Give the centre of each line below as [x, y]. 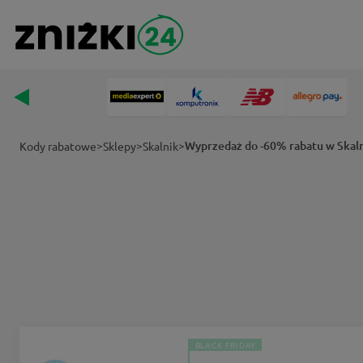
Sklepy [120, 146]
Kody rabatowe [58, 146]
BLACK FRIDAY [226, 344]
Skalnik [160, 146]
